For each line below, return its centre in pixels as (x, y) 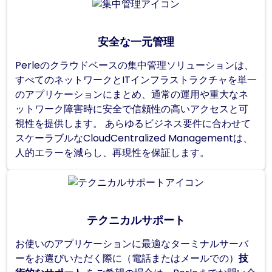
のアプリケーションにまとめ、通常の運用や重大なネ (132, 95)
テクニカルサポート (136, 221)
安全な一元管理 (136, 42)
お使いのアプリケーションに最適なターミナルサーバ (132, 244)
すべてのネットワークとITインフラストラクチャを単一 (136, 80)
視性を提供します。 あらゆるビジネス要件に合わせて (133, 124)
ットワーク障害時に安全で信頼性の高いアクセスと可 (132, 109)
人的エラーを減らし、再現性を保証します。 (112, 153)
